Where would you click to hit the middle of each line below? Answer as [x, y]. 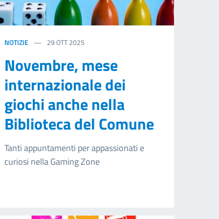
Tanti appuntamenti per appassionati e [75, 148]
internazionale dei [65, 84]
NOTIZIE [17, 42]
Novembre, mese [61, 65]
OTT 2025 [71, 42]
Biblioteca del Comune [79, 123]
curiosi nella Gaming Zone [52, 161]
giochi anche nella [65, 104]
